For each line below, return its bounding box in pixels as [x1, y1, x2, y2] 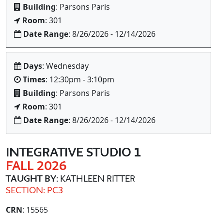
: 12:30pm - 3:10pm [46, 74, 114, 85]
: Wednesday [42, 61, 89, 71]
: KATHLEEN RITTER [56, 173, 135, 183]
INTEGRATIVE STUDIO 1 [6, 145, 140, 159]
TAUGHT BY [6, 173, 56, 183]
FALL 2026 [6, 159, 66, 172]
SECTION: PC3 [6, 185, 63, 195]
